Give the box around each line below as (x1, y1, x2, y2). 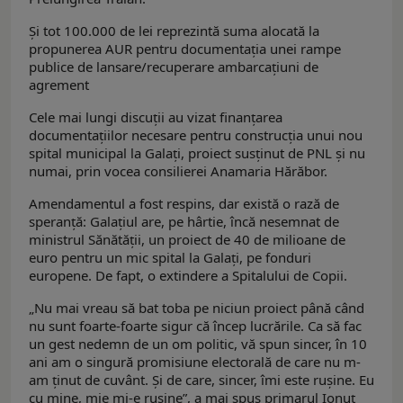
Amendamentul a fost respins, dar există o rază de (29, 193, 339, 212)
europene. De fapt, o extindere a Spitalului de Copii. (29, 265, 351, 284)
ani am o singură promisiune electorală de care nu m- (29, 352, 361, 371)
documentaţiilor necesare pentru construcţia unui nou (29, 125, 363, 144)
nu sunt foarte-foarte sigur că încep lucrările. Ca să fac (29, 316, 362, 335)
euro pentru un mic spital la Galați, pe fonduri (29, 247, 311, 266)
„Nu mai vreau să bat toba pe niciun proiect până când (29, 298, 364, 317)
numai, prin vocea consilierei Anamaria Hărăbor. (29, 161, 327, 180)
